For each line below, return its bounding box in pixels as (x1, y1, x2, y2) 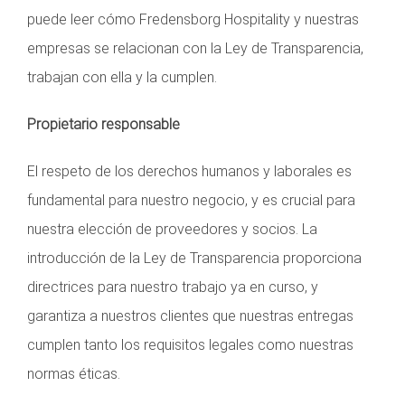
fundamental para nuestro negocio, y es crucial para (27, 191, 355, 209)
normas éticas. (27, 364, 120, 382)
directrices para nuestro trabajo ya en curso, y (27, 278, 318, 296)
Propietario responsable (27, 115, 180, 133)
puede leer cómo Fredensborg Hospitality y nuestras (27, 10, 359, 28)
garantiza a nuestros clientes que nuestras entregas (27, 306, 353, 325)
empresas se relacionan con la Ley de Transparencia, (27, 39, 363, 57)
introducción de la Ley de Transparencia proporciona (27, 249, 362, 267)
